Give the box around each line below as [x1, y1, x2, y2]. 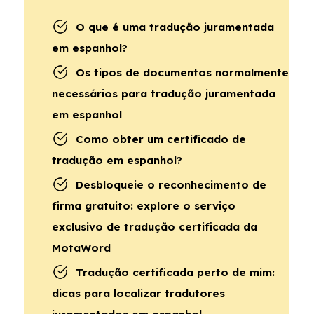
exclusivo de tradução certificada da [52, 220, 257, 233]
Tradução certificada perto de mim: [76, 266, 275, 279]
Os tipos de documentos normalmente [76, 66, 289, 79]
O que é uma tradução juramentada [76, 20, 274, 34]
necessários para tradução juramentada [52, 87, 275, 100]
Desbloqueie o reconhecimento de [76, 178, 266, 191]
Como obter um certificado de [76, 132, 246, 146]
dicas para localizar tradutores [52, 287, 225, 300]
